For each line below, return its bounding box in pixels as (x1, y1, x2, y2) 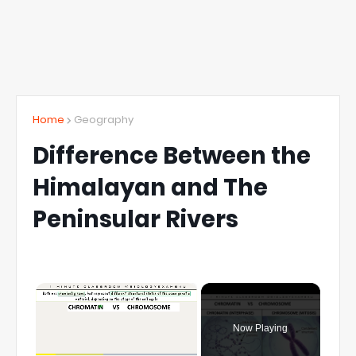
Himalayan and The (33, 172, 268, 203)
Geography (74, 112, 133, 127)
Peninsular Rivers (33, 203, 238, 235)
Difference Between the (33, 140, 311, 172)
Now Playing (233, 323, 288, 334)
